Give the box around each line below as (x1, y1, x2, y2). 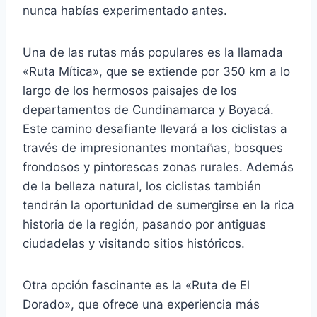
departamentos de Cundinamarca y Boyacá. (23, 102, 274, 117)
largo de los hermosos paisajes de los (23, 83, 237, 98)
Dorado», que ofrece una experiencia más (23, 296, 260, 311)
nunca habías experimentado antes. (23, 3, 227, 18)
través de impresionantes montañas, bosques (23, 140, 283, 155)
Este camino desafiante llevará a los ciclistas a (23, 121, 287, 136)
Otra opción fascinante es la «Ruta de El (23, 277, 250, 292)
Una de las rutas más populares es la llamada (23, 45, 283, 59)
